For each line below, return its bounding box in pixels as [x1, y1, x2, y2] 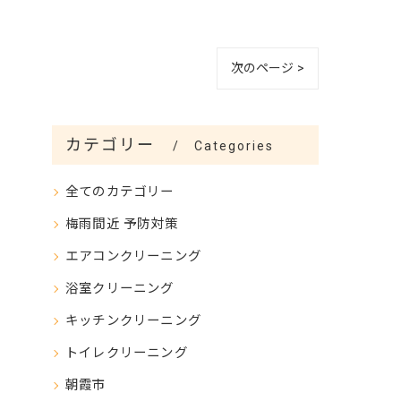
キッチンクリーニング [65, 313, 201, 328]
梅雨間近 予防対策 [65, 217, 178, 232]
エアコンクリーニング [65, 249, 201, 264]
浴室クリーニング [65, 281, 175, 296]
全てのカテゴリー [65, 184, 175, 200]
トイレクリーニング [65, 346, 188, 361]
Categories [194, 139, 275, 153]
